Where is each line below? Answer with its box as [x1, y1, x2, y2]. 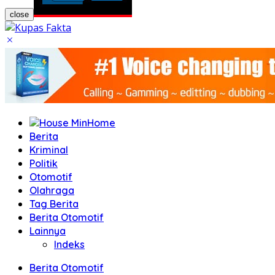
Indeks [54, 238, 85, 250]
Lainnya [29, 225, 66, 237]
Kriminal [29, 144, 68, 156]
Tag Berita [29, 198, 79, 210]
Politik [29, 157, 58, 169]
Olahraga [29, 184, 74, 196]
